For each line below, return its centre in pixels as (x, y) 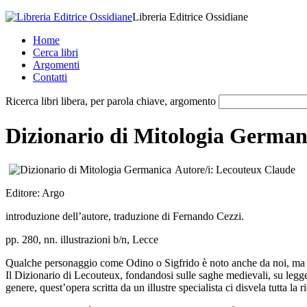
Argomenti (56, 65)
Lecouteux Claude (256, 169)
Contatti (50, 77)
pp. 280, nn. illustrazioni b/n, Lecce (82, 239)
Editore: (24, 193)
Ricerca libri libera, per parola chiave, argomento (111, 101)
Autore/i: (195, 169)
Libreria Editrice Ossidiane (190, 17)
